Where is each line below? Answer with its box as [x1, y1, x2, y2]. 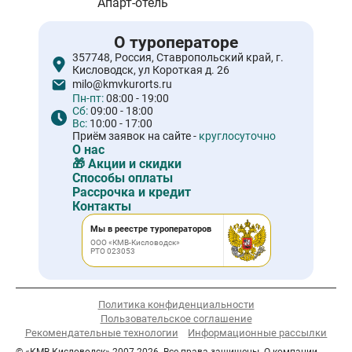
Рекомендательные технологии [24, 326, 178, 339]
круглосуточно [199, 129, 277, 143]
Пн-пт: [72, 91, 104, 105]
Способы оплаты [72, 170, 174, 185]
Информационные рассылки [188, 326, 328, 339]
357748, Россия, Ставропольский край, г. [72, 50, 284, 64]
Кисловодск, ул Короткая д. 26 [72, 63, 230, 77]
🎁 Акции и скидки [72, 156, 182, 171]
